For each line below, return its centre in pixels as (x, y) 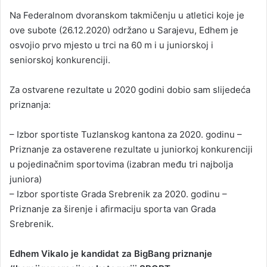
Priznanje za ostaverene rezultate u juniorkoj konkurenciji (131, 149)
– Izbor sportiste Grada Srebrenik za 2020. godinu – (118, 194)
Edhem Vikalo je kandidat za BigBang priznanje (111, 254)
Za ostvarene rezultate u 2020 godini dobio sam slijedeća (130, 90)
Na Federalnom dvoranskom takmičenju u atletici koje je (127, 15)
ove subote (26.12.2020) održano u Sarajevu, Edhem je (124, 30)
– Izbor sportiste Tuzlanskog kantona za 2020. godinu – (126, 134)
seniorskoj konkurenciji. (60, 60)
